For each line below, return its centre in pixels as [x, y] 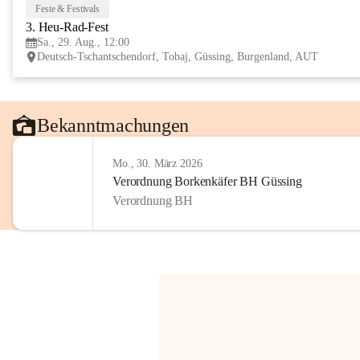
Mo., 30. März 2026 [157, 164]
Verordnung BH [153, 200]
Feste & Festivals [67, 8]
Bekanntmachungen [113, 125]
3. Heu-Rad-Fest [67, 27]
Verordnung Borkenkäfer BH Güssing [207, 181]
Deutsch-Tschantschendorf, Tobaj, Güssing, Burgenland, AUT [178, 57]
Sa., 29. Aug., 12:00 [83, 42]
